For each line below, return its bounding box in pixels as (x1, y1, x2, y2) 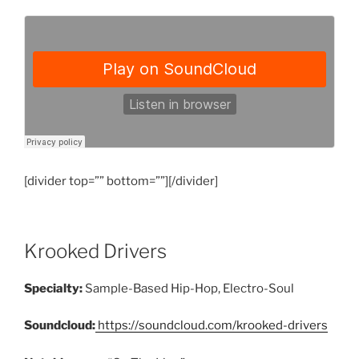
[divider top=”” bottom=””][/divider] (24, 174, 218, 189)
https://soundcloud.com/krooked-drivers (95, 318, 328, 333)
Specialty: (24, 280, 83, 296)
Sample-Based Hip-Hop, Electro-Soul (83, 280, 294, 296)
